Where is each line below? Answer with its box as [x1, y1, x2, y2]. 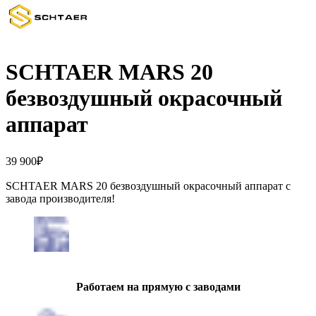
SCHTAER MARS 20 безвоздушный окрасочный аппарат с [6, 179, 291, 192]
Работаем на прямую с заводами [75, 280, 241, 293]
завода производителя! [6, 192, 115, 205]
